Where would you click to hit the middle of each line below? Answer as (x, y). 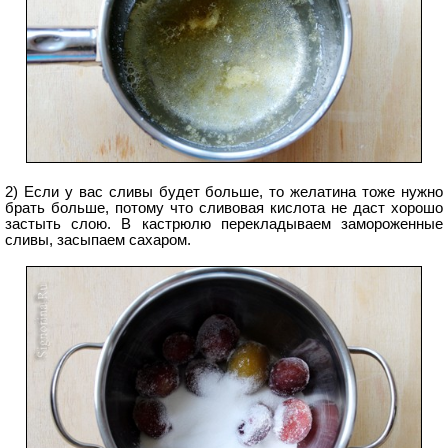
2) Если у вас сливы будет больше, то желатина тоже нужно (224, 192)
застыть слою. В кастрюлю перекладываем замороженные (224, 224)
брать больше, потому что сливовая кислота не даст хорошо (224, 208)
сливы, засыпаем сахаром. (98, 240)
